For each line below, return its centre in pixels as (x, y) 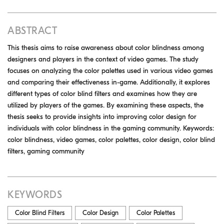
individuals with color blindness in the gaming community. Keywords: (111, 128)
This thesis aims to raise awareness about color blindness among (106, 47)
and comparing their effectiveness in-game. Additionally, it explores (109, 82)
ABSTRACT (32, 30)
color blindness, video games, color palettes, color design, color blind (111, 139)
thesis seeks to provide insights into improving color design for (102, 116)
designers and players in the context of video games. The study (103, 59)
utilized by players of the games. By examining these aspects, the (105, 105)
